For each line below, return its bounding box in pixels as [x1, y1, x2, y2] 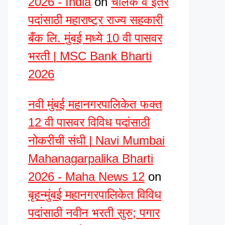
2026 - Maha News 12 [28, 170, 145, 183]
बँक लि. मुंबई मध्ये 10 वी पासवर [28, 31, 162, 45]
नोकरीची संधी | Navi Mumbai [28, 134, 165, 147]
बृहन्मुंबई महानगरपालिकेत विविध [28, 188, 161, 201]
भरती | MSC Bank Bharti [28, 49, 152, 63]
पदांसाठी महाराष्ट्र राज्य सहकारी [28, 13, 163, 27]
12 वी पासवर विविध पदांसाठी [28, 116, 150, 129]
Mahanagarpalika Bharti [28, 152, 153, 165]
